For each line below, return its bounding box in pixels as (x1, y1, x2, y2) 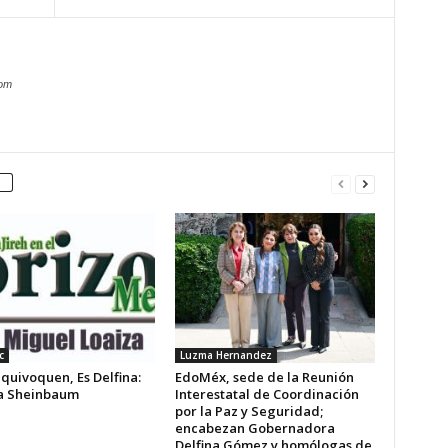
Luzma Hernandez (179, 348, 272, 362)
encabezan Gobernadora (174, 419, 335, 437)
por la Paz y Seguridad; (174, 402, 323, 420)
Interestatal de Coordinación (174, 385, 359, 403)
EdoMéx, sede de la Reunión (174, 368, 354, 386)
